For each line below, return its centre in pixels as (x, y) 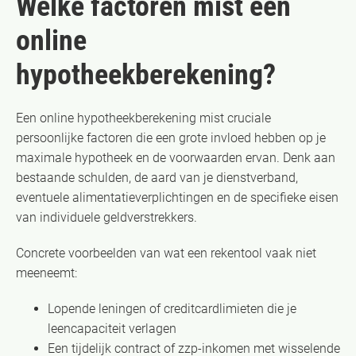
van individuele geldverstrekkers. (106, 217)
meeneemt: (46, 273)
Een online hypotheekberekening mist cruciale (143, 118)
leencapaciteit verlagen (112, 328)
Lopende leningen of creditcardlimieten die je (172, 308)
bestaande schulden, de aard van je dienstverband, (157, 177)
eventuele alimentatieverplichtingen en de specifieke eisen (177, 197)
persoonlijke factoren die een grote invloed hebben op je (171, 137)
